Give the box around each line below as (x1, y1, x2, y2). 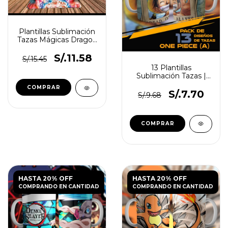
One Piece (152, 79, 190, 89)
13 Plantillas (151, 63, 191, 72)
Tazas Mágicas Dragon (17, 35, 97, 45)
